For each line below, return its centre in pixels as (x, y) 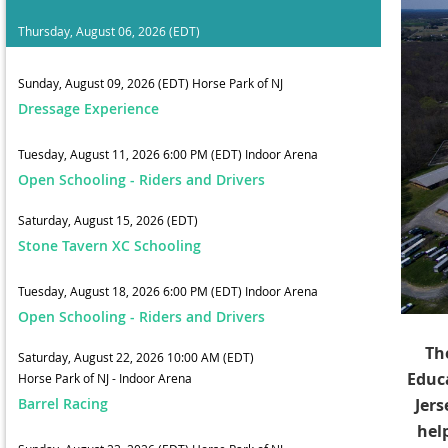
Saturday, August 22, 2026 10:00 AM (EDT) (136, 357)
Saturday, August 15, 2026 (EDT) (108, 220)
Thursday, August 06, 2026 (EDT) (109, 31)
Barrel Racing (63, 403)
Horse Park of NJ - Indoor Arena (105, 378)
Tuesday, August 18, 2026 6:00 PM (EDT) (130, 291)
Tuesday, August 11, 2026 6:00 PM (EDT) (130, 154)
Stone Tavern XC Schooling (109, 245)
